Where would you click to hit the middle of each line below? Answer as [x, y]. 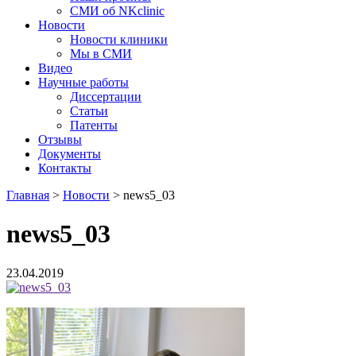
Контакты [65, 168]
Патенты [94, 125]
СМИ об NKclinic [117, 11]
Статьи [89, 111]
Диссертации [106, 97]
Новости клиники [119, 39]
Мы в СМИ [101, 54]
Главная [28, 195]
